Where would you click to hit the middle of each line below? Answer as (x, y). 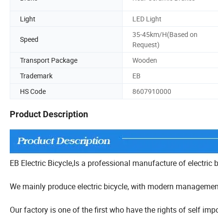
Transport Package (49, 60)
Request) (146, 44)
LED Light (147, 18)
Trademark (36, 75)
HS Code (33, 91)
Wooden (145, 60)
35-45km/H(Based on (165, 34)
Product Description (49, 114)
